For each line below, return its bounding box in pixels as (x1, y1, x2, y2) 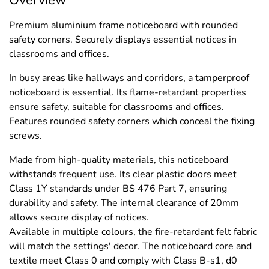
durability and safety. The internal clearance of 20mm (9, 196, 239, 210)
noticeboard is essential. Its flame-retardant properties (9, 85, 246, 99)
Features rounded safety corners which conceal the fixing (9, 114, 255, 128)
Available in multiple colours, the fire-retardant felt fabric (9, 225, 257, 238)
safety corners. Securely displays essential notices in (9, 32, 237, 46)
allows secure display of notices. (9, 210, 149, 224)
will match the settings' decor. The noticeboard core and (9, 239, 252, 253)
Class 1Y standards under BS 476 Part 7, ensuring (9, 181, 227, 195)
